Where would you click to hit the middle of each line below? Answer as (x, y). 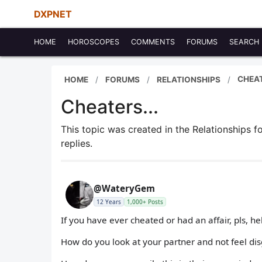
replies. (77, 143)
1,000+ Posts (145, 202)
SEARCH (244, 42)
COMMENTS (153, 42)
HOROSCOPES (94, 42)
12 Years (109, 202)
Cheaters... (110, 107)
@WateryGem (124, 188)
